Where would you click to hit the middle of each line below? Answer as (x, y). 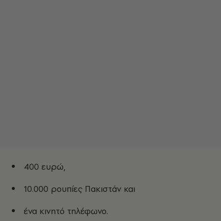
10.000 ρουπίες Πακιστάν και (79, 189)
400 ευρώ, (45, 167)
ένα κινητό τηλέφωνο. (66, 211)
